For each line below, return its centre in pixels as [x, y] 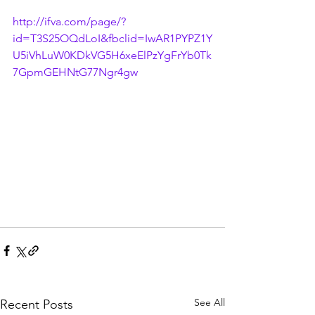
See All [210, 302]
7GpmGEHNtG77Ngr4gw [75, 72]
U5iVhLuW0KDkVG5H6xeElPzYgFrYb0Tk [112, 55]
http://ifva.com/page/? [69, 21]
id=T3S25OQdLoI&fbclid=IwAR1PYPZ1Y [112, 38]
